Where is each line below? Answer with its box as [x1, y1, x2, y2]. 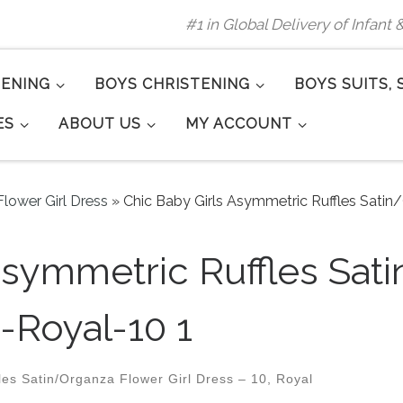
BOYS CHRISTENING [94, 76, 251, 94]
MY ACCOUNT [185, 115, 293, 133]
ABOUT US [58, 115, 142, 133]
